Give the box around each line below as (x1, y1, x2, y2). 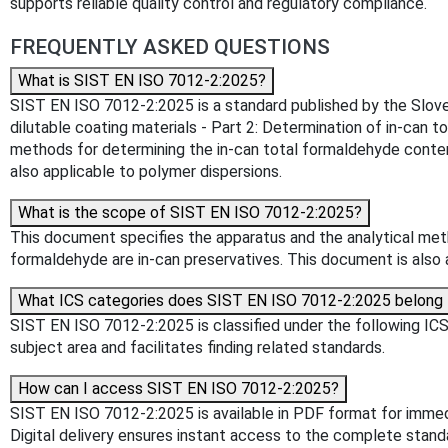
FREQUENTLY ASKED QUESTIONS (10, 35, 330, 60)
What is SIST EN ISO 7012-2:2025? (18, 71, 266, 91)
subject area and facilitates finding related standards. (10, 338, 385, 358)
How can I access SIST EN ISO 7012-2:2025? (18, 379, 339, 399)
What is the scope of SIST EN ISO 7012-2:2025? (18, 203, 362, 223)
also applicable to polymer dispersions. (10, 162, 282, 182)
